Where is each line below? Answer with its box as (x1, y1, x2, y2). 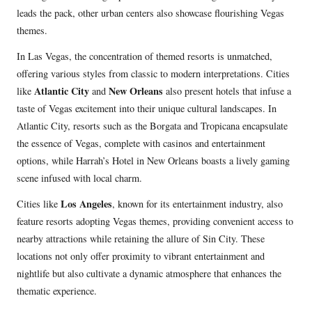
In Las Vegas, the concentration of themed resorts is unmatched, (17, 49, 272, 63)
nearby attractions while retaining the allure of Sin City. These (17, 231, 265, 245)
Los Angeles (61, 196, 112, 211)
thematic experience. (17, 283, 97, 297)
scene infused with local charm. (17, 171, 142, 185)
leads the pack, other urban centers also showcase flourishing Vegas (17, 6, 284, 19)
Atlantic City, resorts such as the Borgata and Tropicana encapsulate (17, 118, 288, 132)
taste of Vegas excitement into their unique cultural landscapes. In (17, 101, 276, 115)
